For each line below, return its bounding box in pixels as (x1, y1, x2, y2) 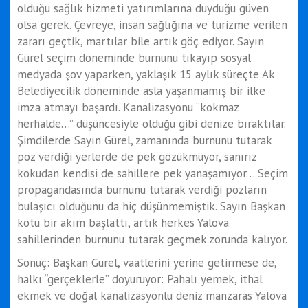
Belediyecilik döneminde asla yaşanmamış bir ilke (17, 82, 265, 98)
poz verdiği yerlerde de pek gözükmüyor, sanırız (17, 148, 256, 164)
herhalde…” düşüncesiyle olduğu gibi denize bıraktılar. (17, 115, 285, 131)
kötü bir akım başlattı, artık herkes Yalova (17, 214, 229, 230)
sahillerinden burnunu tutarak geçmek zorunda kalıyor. (17, 231, 287, 247)
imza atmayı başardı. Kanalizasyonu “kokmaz (17, 99, 239, 115)
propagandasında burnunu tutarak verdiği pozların (17, 181, 267, 197)
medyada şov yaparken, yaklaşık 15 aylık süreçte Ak (17, 66, 274, 82)
